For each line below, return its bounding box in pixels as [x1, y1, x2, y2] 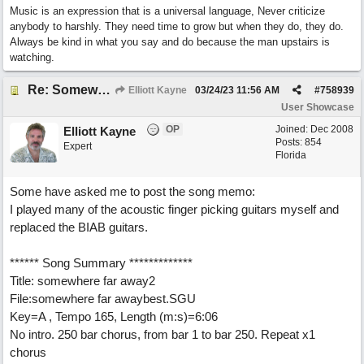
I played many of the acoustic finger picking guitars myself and [10, 202, 339, 216]
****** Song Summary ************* [10, 256, 193, 270]
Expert [63, 141, 92, 152]
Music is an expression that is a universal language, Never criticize [10, 5, 325, 17]
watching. [10, 51, 54, 63]
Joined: [275, 123, 310, 135]
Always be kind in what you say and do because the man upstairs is [10, 36, 330, 48]
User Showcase [281, 102, 354, 113]
